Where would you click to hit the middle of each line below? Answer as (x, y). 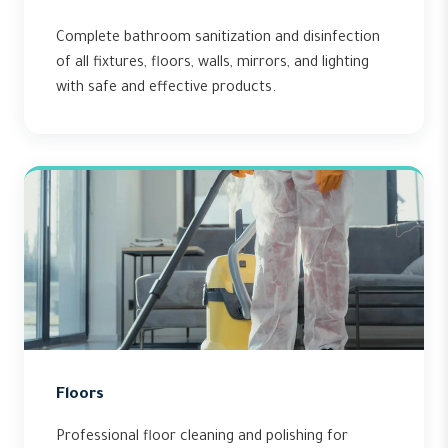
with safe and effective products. (166, 89)
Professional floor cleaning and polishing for (202, 438)
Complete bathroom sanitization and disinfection (218, 39)
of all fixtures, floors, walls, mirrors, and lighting (212, 64)
